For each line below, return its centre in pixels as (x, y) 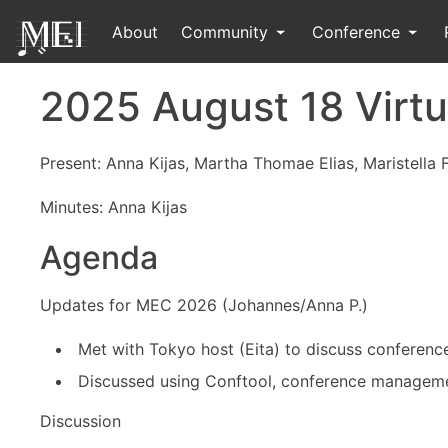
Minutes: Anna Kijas (113, 207)
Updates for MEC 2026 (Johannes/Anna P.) (204, 305)
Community (226, 31)
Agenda (99, 257)
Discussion (80, 421)
